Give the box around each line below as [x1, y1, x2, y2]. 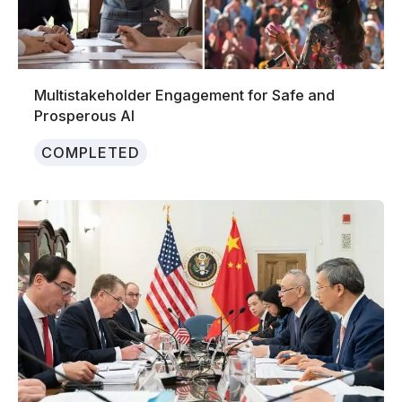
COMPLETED [41, 143, 141, 162]
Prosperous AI [34, 107, 135, 126]
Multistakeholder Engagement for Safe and [34, 86, 336, 105]
